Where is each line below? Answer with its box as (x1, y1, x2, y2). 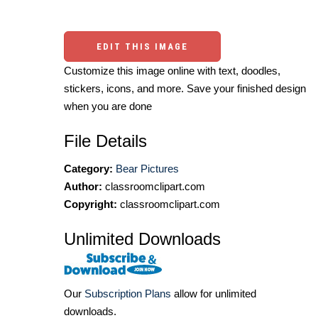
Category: (64, 163, 113, 175)
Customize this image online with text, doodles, (64, 65, 280, 77)
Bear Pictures (116, 163, 179, 175)
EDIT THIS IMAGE (97, 41, 188, 53)
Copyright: (64, 198, 117, 211)
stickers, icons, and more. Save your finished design (64, 82, 306, 95)
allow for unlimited (171, 287, 256, 300)
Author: (64, 180, 102, 193)
